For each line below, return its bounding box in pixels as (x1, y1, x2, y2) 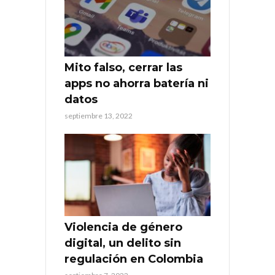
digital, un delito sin (64, 236, 181, 250)
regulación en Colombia (64, 252, 203, 266)
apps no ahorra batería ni (64, 76, 209, 90)
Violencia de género (64, 220, 182, 234)
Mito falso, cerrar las (64, 60, 182, 74)
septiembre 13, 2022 (64, 110, 133, 120)
